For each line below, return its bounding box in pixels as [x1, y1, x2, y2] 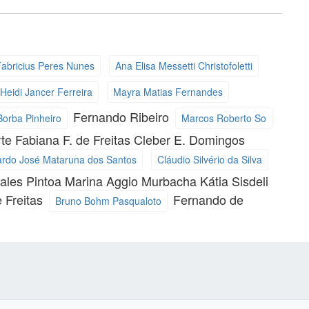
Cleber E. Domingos [134, 130, 246, 148]
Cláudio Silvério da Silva [157, 152, 262, 167]
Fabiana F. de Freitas [15, 130, 134, 148]
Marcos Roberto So [181, 111, 266, 126]
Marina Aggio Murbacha [65, 171, 201, 190]
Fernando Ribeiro [73, 107, 173, 126]
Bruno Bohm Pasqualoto [54, 194, 161, 208]
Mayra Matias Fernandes [112, 85, 223, 99]
